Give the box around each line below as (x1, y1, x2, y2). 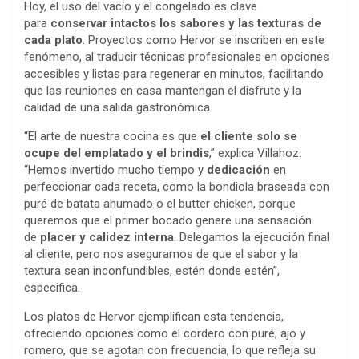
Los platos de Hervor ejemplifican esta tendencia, (24, 309, 284, 325)
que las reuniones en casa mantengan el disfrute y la (24, 83, 301, 99)
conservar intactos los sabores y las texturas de (50, 16, 321, 31)
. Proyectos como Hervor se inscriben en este (83, 33, 325, 48)
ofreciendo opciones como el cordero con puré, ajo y (24, 326, 305, 341)
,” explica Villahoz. (209, 146, 301, 161)
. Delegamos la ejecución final (174, 230, 329, 245)
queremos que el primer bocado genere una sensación (24, 213, 312, 228)
